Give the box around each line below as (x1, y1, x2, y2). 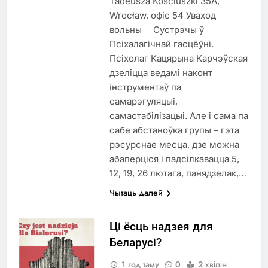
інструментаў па (109, 81, 181, 93)
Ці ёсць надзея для (109, 220, 213, 233)
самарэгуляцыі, (109, 96, 178, 107)
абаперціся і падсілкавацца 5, (109, 153, 239, 165)
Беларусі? (109, 236, 162, 249)
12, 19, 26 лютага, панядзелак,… (109, 167, 246, 179)
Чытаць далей (109, 187, 163, 199)
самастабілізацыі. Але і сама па (109, 110, 248, 121)
